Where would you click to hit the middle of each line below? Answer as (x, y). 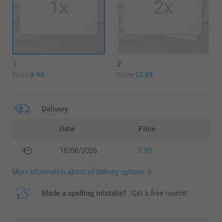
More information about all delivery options (78, 172)
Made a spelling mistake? (84, 193)
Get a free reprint (159, 193)
